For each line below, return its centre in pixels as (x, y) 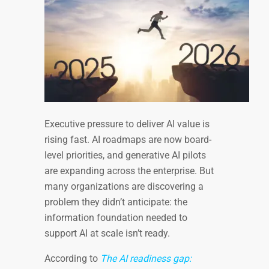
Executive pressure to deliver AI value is (127, 124)
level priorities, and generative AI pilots (125, 155)
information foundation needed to (116, 217)
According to (72, 258)
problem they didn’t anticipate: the (116, 202)
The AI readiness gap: (146, 258)
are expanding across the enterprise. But (129, 171)
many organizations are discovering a (124, 186)
